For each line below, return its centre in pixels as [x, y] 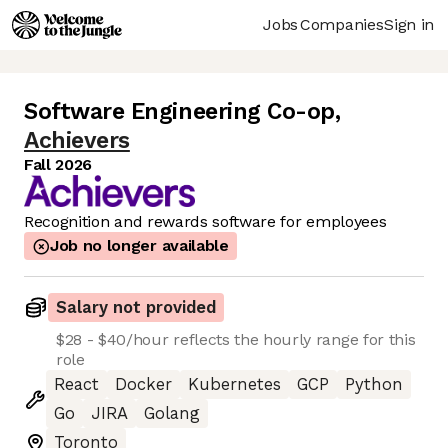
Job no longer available [139, 246]
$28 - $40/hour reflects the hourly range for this [236, 340]
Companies [342, 24]
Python [374, 385]
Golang [172, 414]
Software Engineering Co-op [180, 112]
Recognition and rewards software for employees [205, 222]
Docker [143, 385]
